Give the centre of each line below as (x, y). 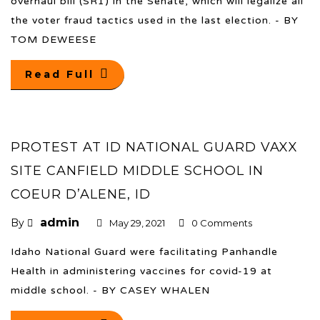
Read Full (60, 74)
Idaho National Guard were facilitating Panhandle (144, 251)
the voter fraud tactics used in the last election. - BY (155, 20)
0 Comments (222, 222)
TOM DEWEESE (54, 39)
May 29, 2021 (137, 222)
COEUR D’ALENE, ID (81, 194)
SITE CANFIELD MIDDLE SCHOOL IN (137, 170)
